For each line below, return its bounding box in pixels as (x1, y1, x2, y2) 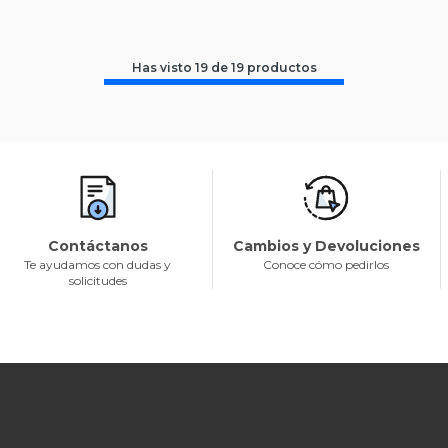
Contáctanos (47, 237, 148, 255)
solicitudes (68, 273, 127, 288)
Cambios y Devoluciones (232, 237, 420, 255)
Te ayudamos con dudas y (24, 257, 172, 272)
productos (246, 60, 317, 75)
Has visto (131, 60, 195, 75)
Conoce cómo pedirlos (263, 257, 390, 272)
